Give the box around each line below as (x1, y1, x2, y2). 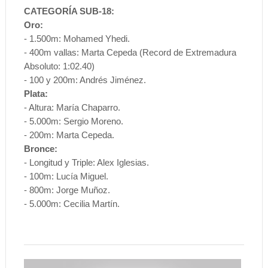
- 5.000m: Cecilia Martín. (23, 198, 120, 209)
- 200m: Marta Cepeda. (23, 129, 114, 140)
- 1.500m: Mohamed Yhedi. (23, 33, 130, 44)
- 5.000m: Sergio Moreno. (23, 115, 123, 126)
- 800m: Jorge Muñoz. (23, 184, 110, 195)
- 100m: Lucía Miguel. (23, 170, 108, 181)
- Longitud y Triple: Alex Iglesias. (23, 157, 149, 167)
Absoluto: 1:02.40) (23, 60, 95, 71)
